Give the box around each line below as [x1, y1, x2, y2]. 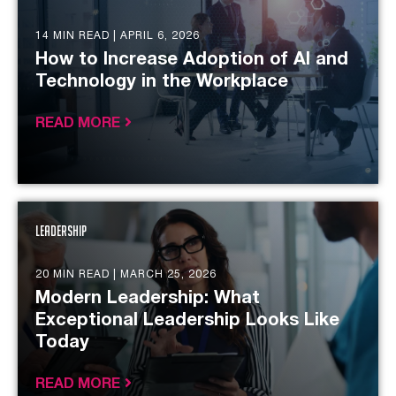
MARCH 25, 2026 [120, 270, 217, 279]
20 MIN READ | [35, 270, 120, 279]
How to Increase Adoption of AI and [35, 52, 348, 68]
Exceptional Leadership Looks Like [35, 313, 339, 329]
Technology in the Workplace [35, 74, 288, 90]
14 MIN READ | [35, 31, 120, 41]
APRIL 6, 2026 [120, 31, 200, 41]
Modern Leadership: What [35, 291, 260, 307]
